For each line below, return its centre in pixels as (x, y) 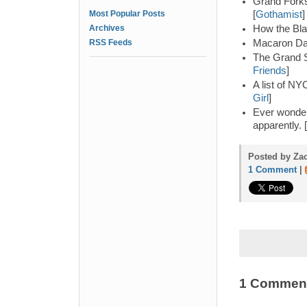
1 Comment (272, 170)
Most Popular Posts (127, 14)
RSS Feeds (111, 42)
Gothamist (279, 14)
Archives (107, 28)
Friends (270, 71)
